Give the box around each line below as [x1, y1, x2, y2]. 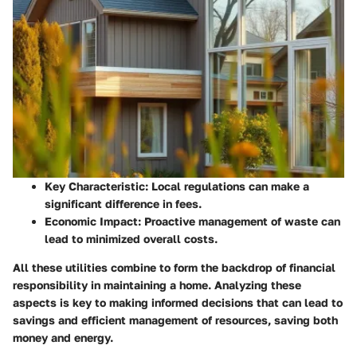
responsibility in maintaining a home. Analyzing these [13, 278, 301, 292]
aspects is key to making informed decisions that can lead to [13, 296, 343, 310]
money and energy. [13, 331, 113, 345]
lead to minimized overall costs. [45, 232, 218, 246]
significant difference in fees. [45, 197, 202, 211]
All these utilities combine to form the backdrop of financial [13, 261, 335, 275]
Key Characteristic [45, 179, 145, 194]
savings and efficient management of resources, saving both [13, 313, 338, 328]
